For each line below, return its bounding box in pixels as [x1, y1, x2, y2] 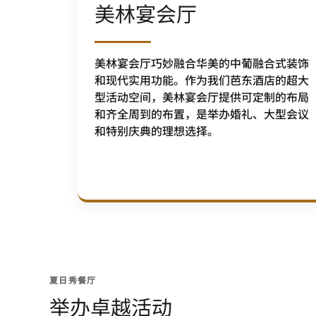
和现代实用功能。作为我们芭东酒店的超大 [95, 71, 309, 88]
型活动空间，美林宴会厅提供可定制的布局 [95, 88, 309, 105]
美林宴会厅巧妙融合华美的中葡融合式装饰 [95, 54, 309, 71]
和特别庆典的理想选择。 [95, 122, 219, 139]
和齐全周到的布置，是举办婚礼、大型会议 [95, 105, 309, 122]
